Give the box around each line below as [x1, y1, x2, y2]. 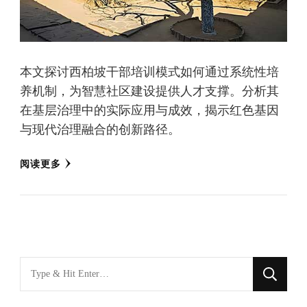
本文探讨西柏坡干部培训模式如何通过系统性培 [20, 64, 279, 79]
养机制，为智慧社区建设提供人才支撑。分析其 [20, 84, 279, 98]
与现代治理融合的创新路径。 [20, 122, 180, 136]
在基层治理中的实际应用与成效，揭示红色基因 [20, 103, 279, 117]
